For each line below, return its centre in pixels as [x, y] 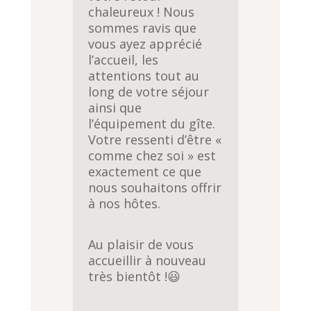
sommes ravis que [143, 27]
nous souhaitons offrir [155, 187]
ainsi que [115, 107]
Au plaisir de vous [141, 244]
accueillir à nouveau [148, 260]
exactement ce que [145, 171]
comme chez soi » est [152, 155]
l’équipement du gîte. [152, 123]
